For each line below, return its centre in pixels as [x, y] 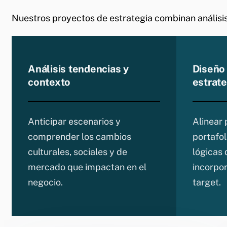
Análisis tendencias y [78, 69]
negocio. [45, 182]
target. [206, 182]
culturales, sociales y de [78, 152]
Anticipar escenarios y [74, 121]
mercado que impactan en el [87, 167]
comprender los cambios [80, 136]
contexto [49, 82]
